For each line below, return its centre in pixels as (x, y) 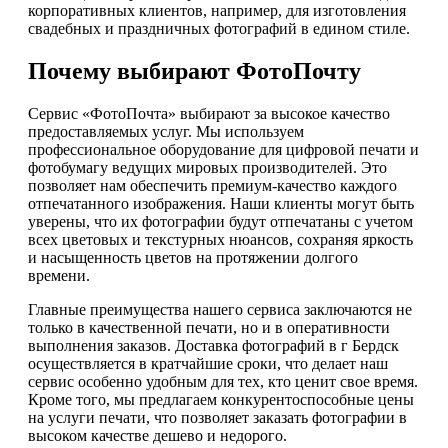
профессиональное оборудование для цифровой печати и (223, 150)
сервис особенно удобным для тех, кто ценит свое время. (223, 382)
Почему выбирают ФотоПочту (194, 71)
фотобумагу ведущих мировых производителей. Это (207, 168)
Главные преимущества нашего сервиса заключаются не (220, 310)
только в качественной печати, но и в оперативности (209, 328)
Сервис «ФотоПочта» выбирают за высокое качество (209, 114)
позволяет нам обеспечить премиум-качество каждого (212, 186)
